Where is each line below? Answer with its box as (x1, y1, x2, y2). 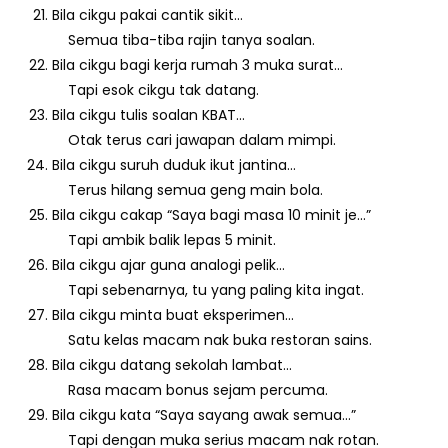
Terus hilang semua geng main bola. (52, 179, 324, 200)
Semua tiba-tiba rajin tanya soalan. (52, 29, 316, 50)
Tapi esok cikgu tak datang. (52, 79, 260, 100)
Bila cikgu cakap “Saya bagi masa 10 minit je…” (52, 204, 372, 225)
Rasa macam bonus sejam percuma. (52, 379, 329, 400)
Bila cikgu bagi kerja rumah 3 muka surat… (52, 54, 344, 75)
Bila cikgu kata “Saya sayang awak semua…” (52, 404, 357, 425)
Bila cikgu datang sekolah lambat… (52, 354, 293, 375)
